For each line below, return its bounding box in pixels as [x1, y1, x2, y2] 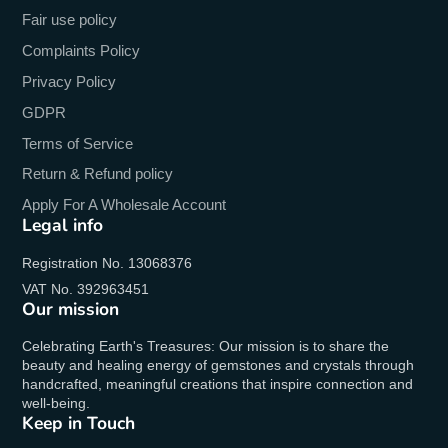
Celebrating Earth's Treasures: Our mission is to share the [22, 338, 390, 355]
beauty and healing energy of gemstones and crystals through [22, 357, 415, 374]
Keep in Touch [22, 411, 136, 436]
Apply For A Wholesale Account [22, 196, 227, 214]
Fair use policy [22, 11, 118, 29]
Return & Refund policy [22, 165, 174, 183]
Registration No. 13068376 [22, 254, 193, 271]
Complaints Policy [22, 42, 141, 60]
